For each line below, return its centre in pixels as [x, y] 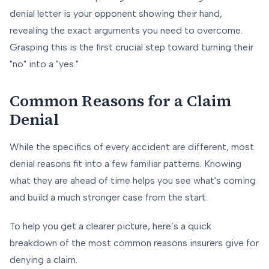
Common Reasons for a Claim [120, 101]
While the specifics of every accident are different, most [132, 147]
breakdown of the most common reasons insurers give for [134, 243]
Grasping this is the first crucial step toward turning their [131, 47]
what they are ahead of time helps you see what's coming [133, 181]
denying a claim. [44, 260]
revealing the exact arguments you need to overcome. [126, 31]
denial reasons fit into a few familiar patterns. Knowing [125, 164]
